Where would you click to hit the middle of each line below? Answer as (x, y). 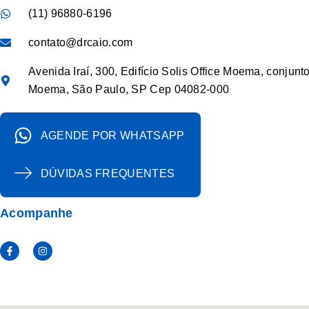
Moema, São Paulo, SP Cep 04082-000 (129, 90)
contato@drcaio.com (81, 43)
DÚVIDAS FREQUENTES (108, 173)
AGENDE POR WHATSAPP (112, 135)
